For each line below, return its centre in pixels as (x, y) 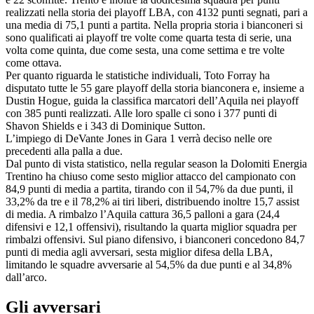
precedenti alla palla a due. (64, 151)
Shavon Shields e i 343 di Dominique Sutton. (105, 125)
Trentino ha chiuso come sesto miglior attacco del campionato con (151, 176)
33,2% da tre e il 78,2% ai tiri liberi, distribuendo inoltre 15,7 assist (152, 201)
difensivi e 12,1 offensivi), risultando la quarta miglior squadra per (151, 226)
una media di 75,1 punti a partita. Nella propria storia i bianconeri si (154, 25)
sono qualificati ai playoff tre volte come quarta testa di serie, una (149, 37)
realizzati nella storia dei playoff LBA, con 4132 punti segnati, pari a (157, 12)
